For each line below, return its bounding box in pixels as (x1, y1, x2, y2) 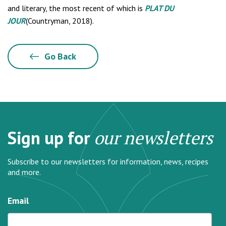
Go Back (41, 50, 77, 62)
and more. (8, 167, 41, 177)
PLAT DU (145, 3, 174, 13)
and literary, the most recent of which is (8, 3, 143, 13)
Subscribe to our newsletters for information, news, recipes (8, 156, 208, 166)
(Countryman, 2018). (26, 16, 94, 26)
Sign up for (8, 126, 94, 149)
